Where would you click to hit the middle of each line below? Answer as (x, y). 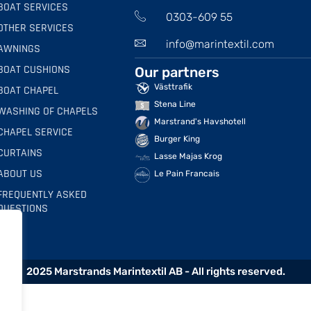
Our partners (177, 73)
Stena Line (175, 104)
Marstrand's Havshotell (200, 122)
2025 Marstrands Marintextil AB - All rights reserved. (155, 272)
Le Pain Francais (187, 174)
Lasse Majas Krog (188, 157)
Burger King (177, 139)
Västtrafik (174, 87)
